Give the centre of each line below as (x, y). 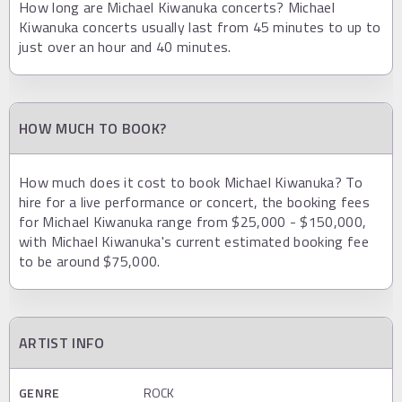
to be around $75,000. (90, 261)
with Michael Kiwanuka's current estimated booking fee (194, 241)
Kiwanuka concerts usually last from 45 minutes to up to (200, 27)
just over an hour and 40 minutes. (125, 47)
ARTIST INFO (62, 343)
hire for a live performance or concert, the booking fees (194, 202)
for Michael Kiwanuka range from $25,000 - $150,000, (193, 222)
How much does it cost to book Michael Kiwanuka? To (191, 182)
